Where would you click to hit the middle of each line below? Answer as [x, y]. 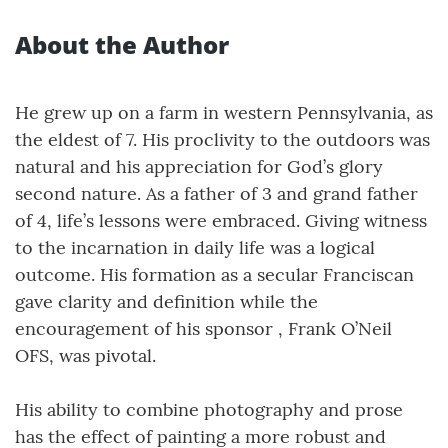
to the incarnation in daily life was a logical [195, 248]
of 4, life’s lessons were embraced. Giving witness [221, 221]
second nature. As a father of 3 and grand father [216, 194]
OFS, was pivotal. [85, 356]
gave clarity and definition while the [166, 302]
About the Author [122, 45]
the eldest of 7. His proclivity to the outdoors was [222, 140]
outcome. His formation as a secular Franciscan [214, 275]
